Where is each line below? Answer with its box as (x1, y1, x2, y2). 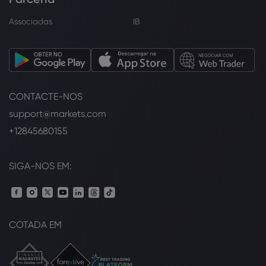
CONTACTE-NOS (9, 91, 83, 103)
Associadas (9, 16, 52, 26)
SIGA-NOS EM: (9, 160, 72, 172)
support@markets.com (9, 108, 106, 120)
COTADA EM (9, 219, 62, 231)
